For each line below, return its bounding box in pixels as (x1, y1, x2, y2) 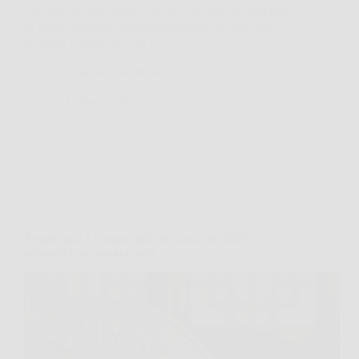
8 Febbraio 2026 (56, 95, 139, 109)
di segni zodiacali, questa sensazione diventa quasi (24, 19, 277, 34)
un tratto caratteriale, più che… (24, 34, 179, 48)
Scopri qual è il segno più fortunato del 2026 (24, 231, 248, 245)
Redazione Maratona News (56, 64, 194, 79)
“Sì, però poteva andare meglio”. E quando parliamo (24, 5, 288, 19)
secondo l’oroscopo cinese (24, 245, 157, 260)
